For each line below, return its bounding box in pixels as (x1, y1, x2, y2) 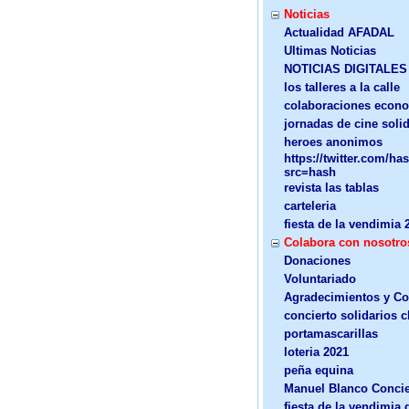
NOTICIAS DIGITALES (284, 62, 407, 76)
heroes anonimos (284, 135, 383, 149)
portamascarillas (284, 327, 378, 341)
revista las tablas (284, 181, 379, 194)
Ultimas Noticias (284, 44, 376, 58)
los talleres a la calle (284, 80, 400, 94)
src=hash (284, 165, 336, 179)
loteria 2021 (284, 345, 349, 359)
